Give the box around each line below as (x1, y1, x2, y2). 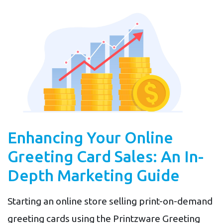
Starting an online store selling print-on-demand (7, 196, 213, 207)
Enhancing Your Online (7, 128, 173, 147)
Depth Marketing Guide (7, 166, 180, 185)
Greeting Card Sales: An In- (7, 147, 204, 166)
